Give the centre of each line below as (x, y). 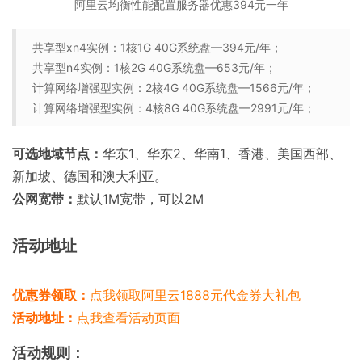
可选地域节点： (57, 154)
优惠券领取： (51, 295)
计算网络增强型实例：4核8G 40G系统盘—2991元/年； (174, 108)
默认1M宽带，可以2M (140, 199)
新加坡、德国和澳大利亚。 (90, 177)
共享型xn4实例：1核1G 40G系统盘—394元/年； (157, 48)
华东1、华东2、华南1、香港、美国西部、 (222, 154)
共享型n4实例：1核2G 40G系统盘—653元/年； (154, 68)
